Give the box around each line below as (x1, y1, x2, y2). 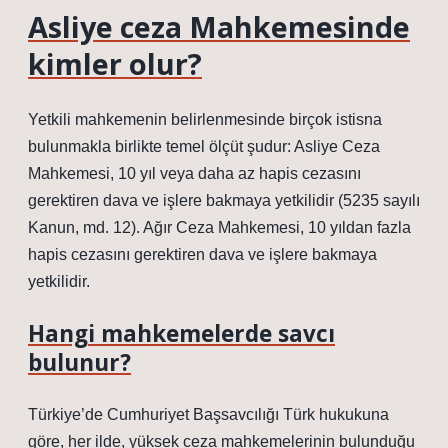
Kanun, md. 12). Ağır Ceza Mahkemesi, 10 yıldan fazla (28, 219, 411, 236)
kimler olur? (28, 44, 202, 83)
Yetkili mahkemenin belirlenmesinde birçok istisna (28, 111, 382, 128)
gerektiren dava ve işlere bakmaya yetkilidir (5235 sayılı (28, 192, 420, 209)
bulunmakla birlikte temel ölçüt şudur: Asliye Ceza (28, 138, 380, 155)
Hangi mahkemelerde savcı (28, 318, 335, 349)
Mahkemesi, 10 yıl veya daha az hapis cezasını (28, 165, 361, 182)
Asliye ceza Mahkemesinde (28, 7, 410, 46)
